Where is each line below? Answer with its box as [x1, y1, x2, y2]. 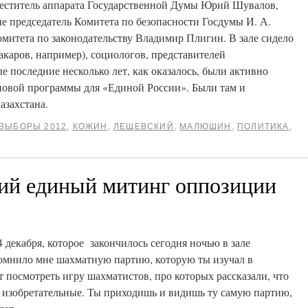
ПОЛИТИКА [237, 122, 289, 131]
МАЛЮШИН [179, 122, 232, 131]
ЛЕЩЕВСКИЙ [113, 122, 174, 131]
